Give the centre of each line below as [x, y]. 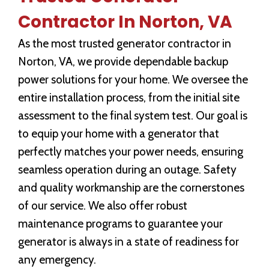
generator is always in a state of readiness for [128, 242]
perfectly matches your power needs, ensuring [131, 152]
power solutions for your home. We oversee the [133, 80]
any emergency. [57, 260]
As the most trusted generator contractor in [125, 44]
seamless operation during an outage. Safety [127, 170]
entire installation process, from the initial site [129, 98]
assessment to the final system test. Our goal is [133, 116]
